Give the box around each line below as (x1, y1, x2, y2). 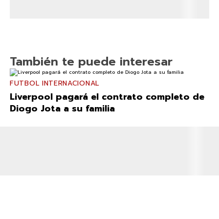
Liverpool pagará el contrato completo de (10, 90, 204, 104)
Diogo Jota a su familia (10, 102, 115, 116)
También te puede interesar (10, 53, 173, 71)
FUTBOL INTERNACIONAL (10, 78, 99, 89)
